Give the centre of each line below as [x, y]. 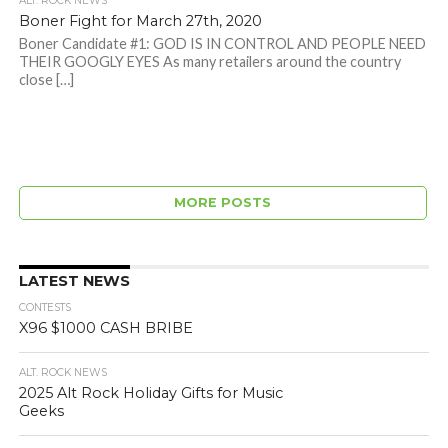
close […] [46, 80]
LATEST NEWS [74, 281]
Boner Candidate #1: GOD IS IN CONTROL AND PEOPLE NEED [222, 44]
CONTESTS [44, 308]
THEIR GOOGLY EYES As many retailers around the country [209, 62]
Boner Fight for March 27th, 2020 [140, 21]
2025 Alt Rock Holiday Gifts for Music [150, 393]
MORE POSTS [223, 203]
